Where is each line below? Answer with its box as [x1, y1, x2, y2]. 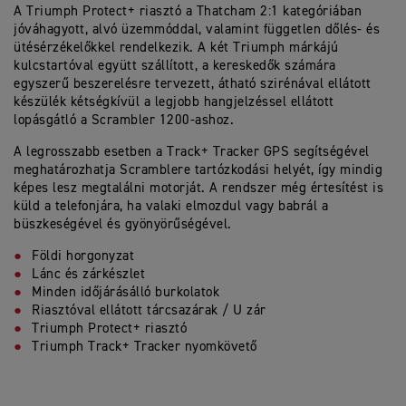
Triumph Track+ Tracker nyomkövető [32, 340, 257, 354]
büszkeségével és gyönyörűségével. [14, 217, 232, 232]
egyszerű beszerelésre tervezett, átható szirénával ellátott [14, 77, 372, 92]
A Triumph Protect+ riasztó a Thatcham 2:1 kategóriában [14, 5, 362, 19]
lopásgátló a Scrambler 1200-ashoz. [14, 113, 238, 128]
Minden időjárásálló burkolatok [32, 285, 224, 300]
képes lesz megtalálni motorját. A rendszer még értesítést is [14, 181, 383, 196]
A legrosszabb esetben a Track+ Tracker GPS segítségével [14, 145, 370, 159]
